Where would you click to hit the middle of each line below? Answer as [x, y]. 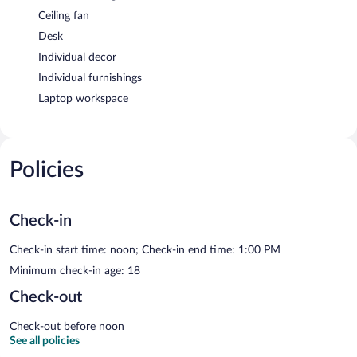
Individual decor [77, 57]
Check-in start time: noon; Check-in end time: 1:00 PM [145, 250]
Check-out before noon [67, 326]
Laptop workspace [83, 98]
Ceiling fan [64, 16]
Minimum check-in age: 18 [75, 271]
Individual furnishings [90, 78]
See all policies [45, 341]
